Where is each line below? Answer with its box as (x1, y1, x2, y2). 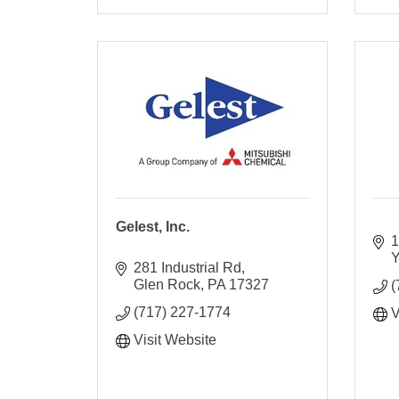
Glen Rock (134, 276, 201, 292)
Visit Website (134, 331, 217, 347)
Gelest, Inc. (116, 218, 191, 234)
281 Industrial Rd (134, 259, 242, 275)
